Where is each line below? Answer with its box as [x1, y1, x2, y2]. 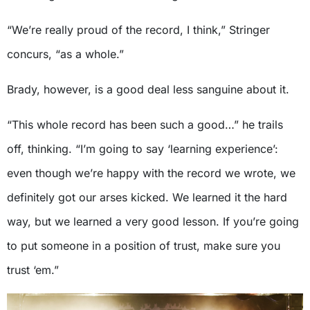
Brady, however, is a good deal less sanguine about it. [7, 82, 289, 96]
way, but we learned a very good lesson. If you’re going [7, 214, 299, 228]
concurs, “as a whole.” [7, 46, 124, 61]
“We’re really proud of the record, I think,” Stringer [7, 22, 270, 37]
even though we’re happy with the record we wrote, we [7, 165, 295, 180]
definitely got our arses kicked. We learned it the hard [7, 190, 287, 204]
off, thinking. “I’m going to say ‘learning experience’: [7, 141, 278, 156]
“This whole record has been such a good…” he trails [7, 117, 283, 131]
